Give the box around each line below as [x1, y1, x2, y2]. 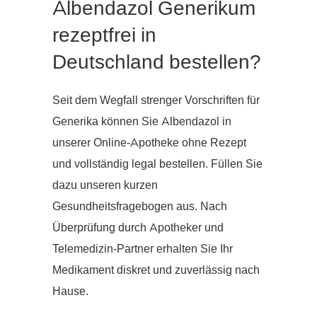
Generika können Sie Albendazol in [52, 113, 231, 129]
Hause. [52, 283, 88, 299]
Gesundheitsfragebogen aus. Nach [52, 198, 227, 214]
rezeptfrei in [52, 21, 156, 49]
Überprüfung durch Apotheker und [52, 219, 224, 236]
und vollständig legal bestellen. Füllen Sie [52, 156, 263, 172]
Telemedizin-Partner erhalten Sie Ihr [52, 241, 233, 257]
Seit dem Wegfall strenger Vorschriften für [52, 92, 260, 108]
